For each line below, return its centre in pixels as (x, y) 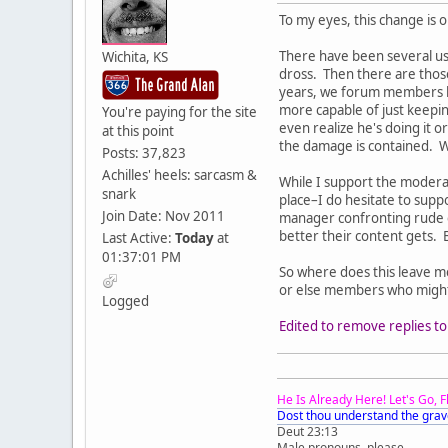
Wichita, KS (135, 57)
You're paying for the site (179, 112)
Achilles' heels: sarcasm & (179, 175)
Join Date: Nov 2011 (163, 216)
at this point (138, 131)
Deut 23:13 (307, 432)
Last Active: (138, 238)
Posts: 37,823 (144, 153)
